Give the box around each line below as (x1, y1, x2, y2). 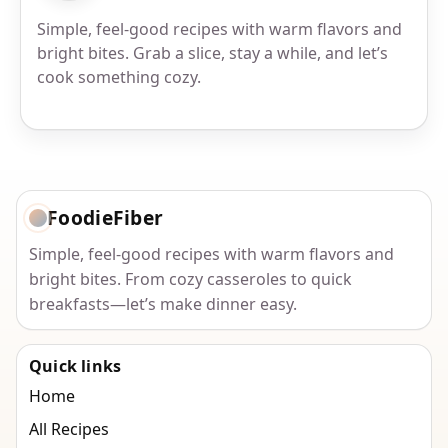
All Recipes (29, 418, 109, 441)
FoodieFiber (47, 204, 164, 232)
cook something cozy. (37, 66, 201, 89)
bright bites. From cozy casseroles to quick (29, 268, 352, 291)
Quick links (29, 355, 122, 378)
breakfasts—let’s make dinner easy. (29, 293, 297, 316)
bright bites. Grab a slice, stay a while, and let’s (37, 42, 388, 65)
